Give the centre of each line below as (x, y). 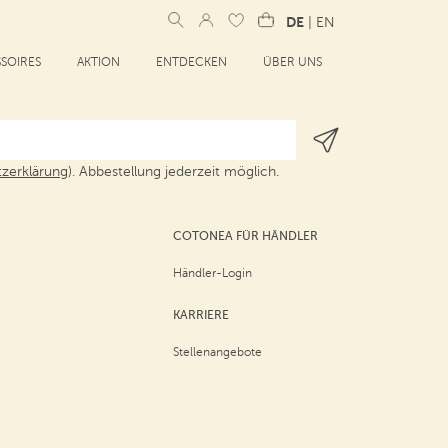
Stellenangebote (217, 352)
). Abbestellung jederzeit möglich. (174, 171)
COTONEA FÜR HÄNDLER (245, 236)
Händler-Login (212, 273)
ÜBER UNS (292, 62)
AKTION (98, 62)
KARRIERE (200, 315)
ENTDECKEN (191, 62)
